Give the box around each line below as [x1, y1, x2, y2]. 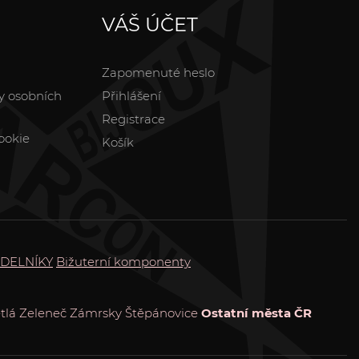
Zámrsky [69, 305, 122, 321]
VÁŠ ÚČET [102, 12, 198, 36]
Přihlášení [102, 87, 161, 103]
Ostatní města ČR [200, 305, 312, 321]
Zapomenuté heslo [102, 64, 215, 80]
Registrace [102, 111, 165, 127]
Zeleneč [18, 305, 67, 321]
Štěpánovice [124, 305, 198, 321]
